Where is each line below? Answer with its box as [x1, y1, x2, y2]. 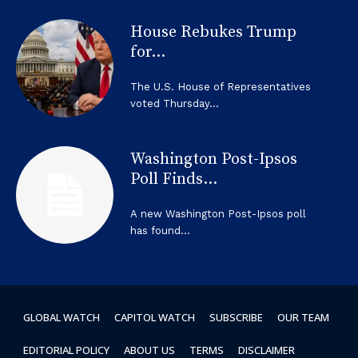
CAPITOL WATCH [114, 309, 195, 324]
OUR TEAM [277, 309, 329, 324]
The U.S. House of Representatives [129, 81, 311, 93]
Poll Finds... [129, 169, 217, 189]
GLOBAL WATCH [23, 309, 100, 324]
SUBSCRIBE [209, 309, 263, 324]
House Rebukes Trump [129, 22, 296, 43]
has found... [129, 224, 190, 237]
